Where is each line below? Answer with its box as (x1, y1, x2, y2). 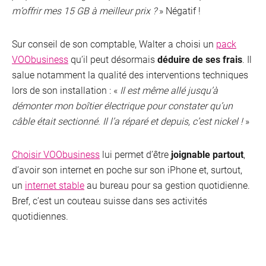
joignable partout (171, 148, 243, 161)
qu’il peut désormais (68, 53, 157, 66)
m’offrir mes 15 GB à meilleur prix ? (12, 4, 157, 17)
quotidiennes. (12, 210, 68, 223)
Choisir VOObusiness (12, 148, 100, 161)
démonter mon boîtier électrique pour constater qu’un (12, 99, 233, 112)
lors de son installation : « (12, 84, 120, 97)
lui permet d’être (100, 148, 171, 161)
